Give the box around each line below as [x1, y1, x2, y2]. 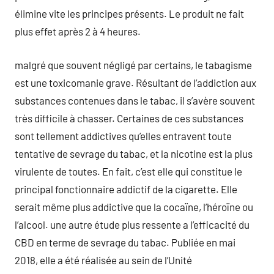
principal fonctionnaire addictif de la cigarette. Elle [15, 182, 237, 195]
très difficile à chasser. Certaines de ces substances [15, 111, 243, 124]
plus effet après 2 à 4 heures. [15, 25, 141, 37]
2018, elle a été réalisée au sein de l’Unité [15, 253, 192, 266]
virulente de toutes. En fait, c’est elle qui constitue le [15, 165, 242, 177]
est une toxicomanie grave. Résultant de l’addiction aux [15, 76, 256, 89]
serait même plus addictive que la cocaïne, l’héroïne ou [15, 200, 253, 213]
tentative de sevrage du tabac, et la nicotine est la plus [15, 147, 253, 160]
